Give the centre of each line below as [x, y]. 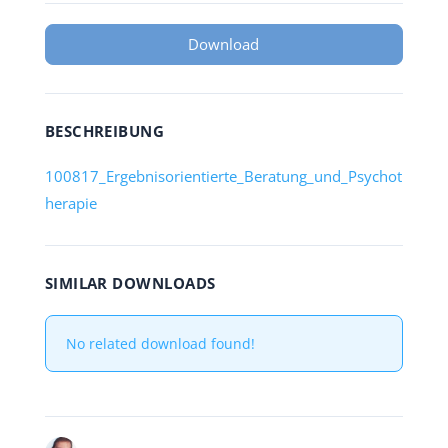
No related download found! [160, 343]
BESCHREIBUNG [104, 131]
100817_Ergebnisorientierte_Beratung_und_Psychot [223, 176]
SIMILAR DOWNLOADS [130, 283]
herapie [70, 203]
